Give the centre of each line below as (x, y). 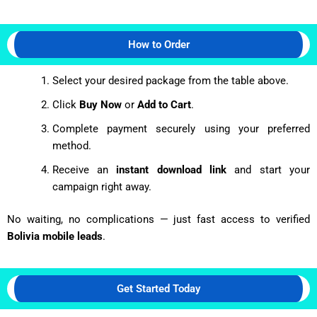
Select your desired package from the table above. (170, 80)
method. (71, 145)
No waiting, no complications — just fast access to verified (158, 219)
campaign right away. (102, 186)
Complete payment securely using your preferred (181, 128)
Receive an (84, 169)
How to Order (158, 44)
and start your (269, 169)
